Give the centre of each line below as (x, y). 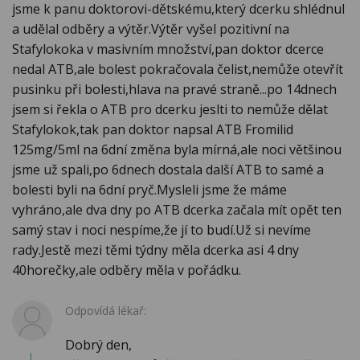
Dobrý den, (98, 345)
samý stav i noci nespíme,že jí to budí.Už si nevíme (162, 230)
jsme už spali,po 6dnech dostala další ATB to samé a (168, 170)
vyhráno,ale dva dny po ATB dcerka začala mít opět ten (177, 210)
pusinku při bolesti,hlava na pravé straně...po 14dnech (174, 90)
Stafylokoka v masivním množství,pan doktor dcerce (168, 49)
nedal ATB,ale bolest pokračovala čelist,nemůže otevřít (178, 70)
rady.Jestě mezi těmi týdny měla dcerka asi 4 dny (155, 250)
